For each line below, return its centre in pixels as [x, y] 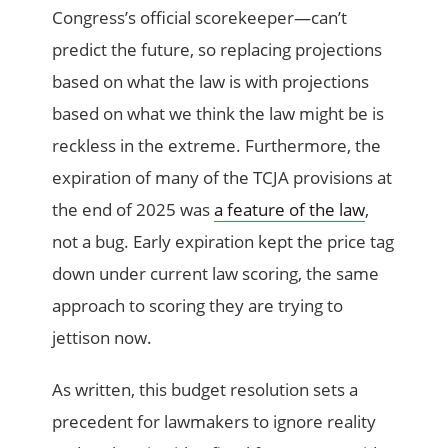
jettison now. [102, 338]
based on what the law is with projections [211, 82]
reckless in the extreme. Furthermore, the [217, 146]
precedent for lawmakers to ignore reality [214, 422]
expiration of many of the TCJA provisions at [222, 178]
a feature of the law [290, 210]
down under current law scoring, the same [216, 274]
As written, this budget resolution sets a [205, 390]
